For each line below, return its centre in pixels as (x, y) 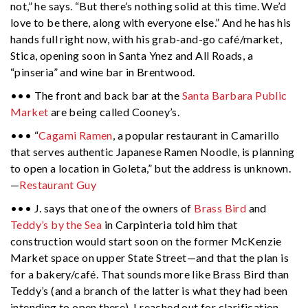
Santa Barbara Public (234, 95)
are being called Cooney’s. (114, 111)
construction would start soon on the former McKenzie (146, 241)
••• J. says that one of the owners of (102, 208)
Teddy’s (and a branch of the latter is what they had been (149, 290)
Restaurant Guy (58, 184)
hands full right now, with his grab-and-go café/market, (146, 38)
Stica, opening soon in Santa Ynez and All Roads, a (132, 55)
